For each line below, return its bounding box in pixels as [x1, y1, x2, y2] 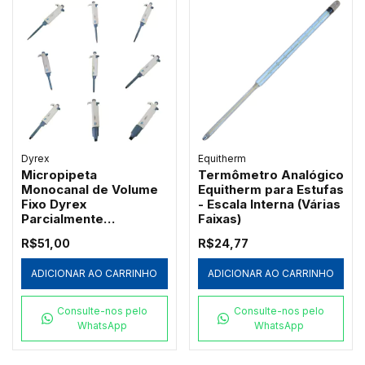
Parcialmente [21, 211, 103, 227]
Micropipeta [21, 167, 97, 183]
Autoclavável [21, 226, 103, 242]
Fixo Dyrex [21, 196, 86, 213]
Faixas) [197, 211, 241, 227]
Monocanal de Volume [21, 182, 158, 198]
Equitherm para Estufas [197, 182, 344, 198]
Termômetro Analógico [197, 167, 344, 183]
